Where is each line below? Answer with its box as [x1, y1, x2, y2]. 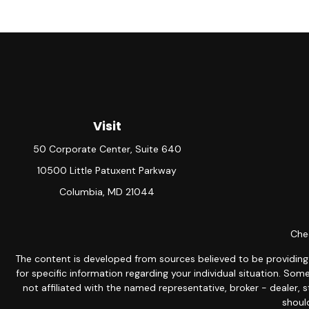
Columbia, [59, 186, 105, 198]
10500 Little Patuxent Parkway [37, 164, 177, 177]
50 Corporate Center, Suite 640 [32, 143, 181, 155]
